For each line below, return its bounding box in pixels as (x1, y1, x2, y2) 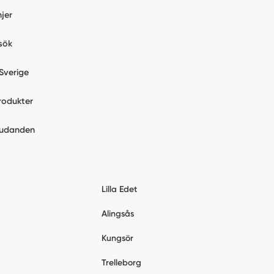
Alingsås (102, 209, 135, 220)
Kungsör (102, 233, 134, 244)
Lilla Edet (102, 184, 138, 195)
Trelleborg (102, 257, 142, 268)
